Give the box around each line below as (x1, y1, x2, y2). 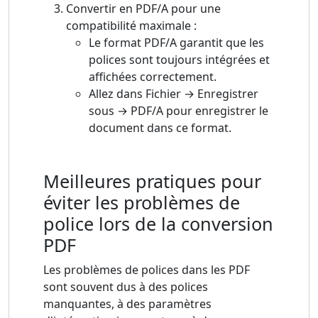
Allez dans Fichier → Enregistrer (89, 86, 258, 102)
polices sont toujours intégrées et (89, 52, 270, 68)
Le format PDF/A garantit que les (89, 35, 264, 51)
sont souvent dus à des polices (43, 279, 208, 295)
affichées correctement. (89, 69, 216, 85)
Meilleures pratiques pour (43, 169, 261, 194)
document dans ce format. (89, 120, 231, 136)
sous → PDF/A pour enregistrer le (89, 103, 268, 119)
